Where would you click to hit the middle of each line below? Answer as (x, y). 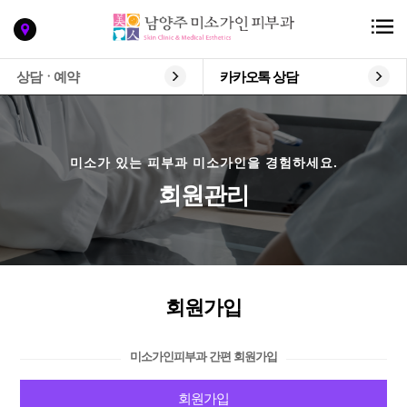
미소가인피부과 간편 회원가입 (203, 357)
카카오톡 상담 (259, 77)
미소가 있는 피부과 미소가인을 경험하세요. (203, 163)
